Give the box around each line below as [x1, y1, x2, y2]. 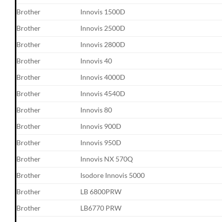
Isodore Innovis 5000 [80, 170, 145, 179]
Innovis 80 [80, 105, 112, 114]
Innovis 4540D [80, 89, 126, 98]
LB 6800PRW [80, 187, 122, 196]
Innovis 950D [80, 138, 122, 147]
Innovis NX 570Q [80, 154, 133, 163]
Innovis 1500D [80, 7, 126, 16]
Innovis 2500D [80, 23, 126, 32]
